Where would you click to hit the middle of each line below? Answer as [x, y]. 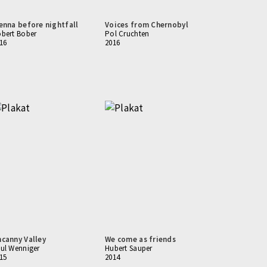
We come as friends [141, 239]
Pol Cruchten [127, 34]
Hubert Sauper [129, 248]
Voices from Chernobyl [147, 25]
